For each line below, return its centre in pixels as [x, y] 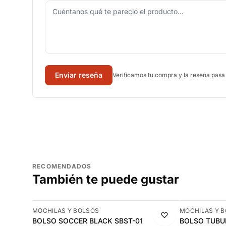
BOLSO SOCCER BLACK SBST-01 [88, 221]
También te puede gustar [106, 179]
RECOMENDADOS [62, 166]
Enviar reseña [79, 75]
